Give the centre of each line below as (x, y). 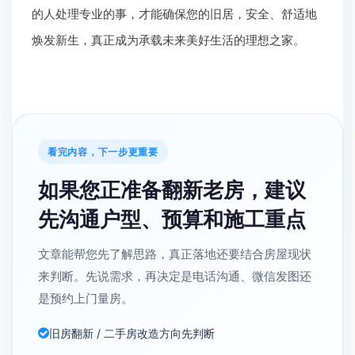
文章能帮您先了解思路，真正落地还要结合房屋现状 (175, 254)
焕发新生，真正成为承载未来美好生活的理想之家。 (168, 40)
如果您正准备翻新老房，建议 (172, 189)
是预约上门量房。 (86, 298)
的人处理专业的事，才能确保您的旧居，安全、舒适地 (174, 13)
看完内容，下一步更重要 (103, 151)
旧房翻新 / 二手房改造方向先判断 (132, 333)
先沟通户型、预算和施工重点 (172, 219)
